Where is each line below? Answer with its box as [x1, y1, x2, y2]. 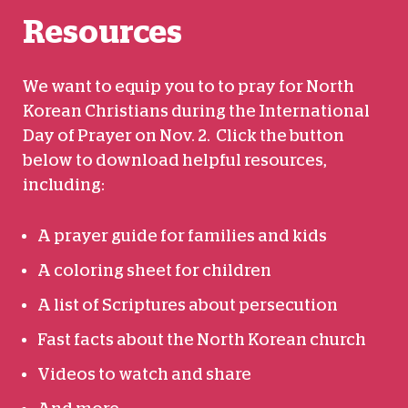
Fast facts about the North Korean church [37, 331, 366, 348]
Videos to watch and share [37, 365, 251, 382]
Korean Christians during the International [23, 102, 370, 119]
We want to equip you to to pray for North [23, 77, 354, 95]
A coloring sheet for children [37, 261, 271, 279]
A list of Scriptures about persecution [37, 296, 338, 313]
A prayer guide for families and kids [37, 227, 327, 244]
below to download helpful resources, [23, 151, 326, 168]
